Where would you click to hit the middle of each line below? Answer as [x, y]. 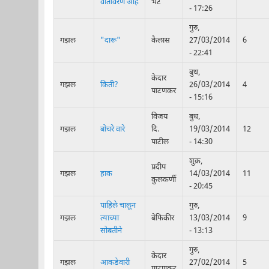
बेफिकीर [162, 218]
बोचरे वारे [112, 129]
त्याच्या [109, 218]
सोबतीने [111, 231]
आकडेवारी [115, 262]
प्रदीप [158, 167]
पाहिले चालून [118, 205]
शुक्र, [195, 161]
